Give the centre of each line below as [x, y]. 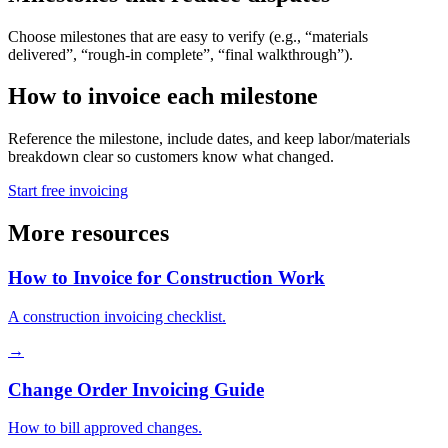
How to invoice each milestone [163, 96]
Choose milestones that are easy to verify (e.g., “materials [188, 36]
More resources [88, 233]
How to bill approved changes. [105, 428]
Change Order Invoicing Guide [136, 389]
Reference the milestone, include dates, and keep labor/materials [209, 139]
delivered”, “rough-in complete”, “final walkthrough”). [180, 54]
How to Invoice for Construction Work [166, 278]
